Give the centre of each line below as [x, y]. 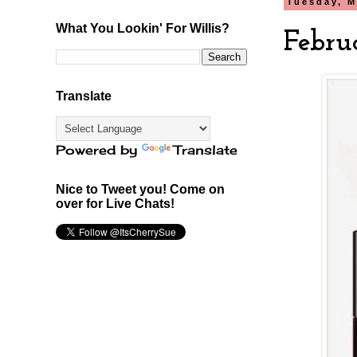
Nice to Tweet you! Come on [140, 189]
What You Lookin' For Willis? [143, 28]
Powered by [99, 149]
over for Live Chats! [115, 203]
